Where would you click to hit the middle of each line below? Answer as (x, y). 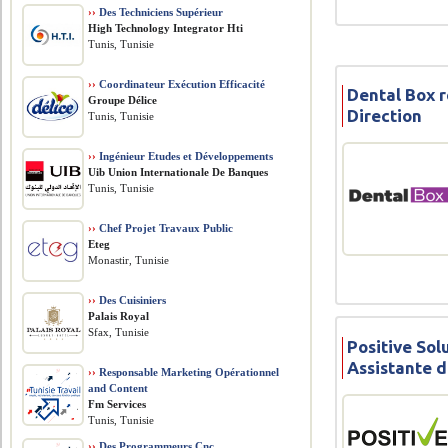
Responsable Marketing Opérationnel (188, 372)
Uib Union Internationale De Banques (178, 172)
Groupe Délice (123, 100)
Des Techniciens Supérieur (160, 12)
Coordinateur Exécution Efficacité (181, 84)
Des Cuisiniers (131, 300)
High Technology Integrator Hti (166, 28)
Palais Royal (119, 316)
